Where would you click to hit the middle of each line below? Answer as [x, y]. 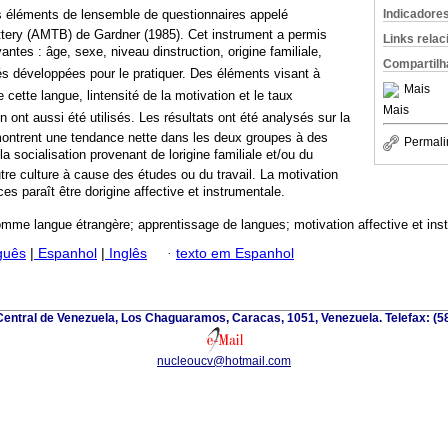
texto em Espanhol [235, 253]
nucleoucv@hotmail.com [224, 360]
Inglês [126, 253]
